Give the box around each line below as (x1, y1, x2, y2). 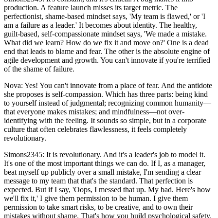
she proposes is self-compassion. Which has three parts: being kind (4, 90, 208, 99)
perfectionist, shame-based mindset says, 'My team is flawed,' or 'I (4, 12, 205, 21)
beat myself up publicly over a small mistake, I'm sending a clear (4, 168, 201, 177)
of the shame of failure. (4, 65, 74, 73)
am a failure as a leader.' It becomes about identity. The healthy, (4, 21, 197, 30)
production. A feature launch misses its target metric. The (4, 3, 178, 12)
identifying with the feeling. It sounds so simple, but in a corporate (4, 116, 206, 125)
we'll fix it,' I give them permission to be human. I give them (4, 194, 188, 203)
